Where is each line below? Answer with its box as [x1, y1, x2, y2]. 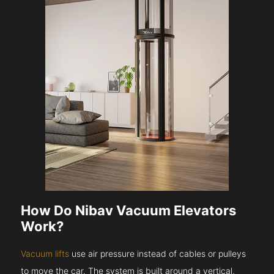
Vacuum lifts [21, 248, 70, 259]
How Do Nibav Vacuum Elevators [21, 202, 237, 219]
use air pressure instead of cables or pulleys [69, 248, 246, 259]
